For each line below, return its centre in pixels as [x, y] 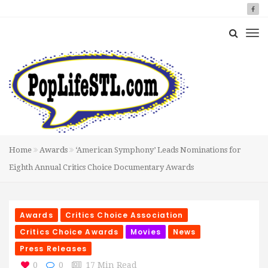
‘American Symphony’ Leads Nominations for [157, 150]
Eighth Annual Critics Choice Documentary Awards [101, 167]
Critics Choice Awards [69, 232]
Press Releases [54, 249]
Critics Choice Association [124, 215]
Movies [146, 232]
